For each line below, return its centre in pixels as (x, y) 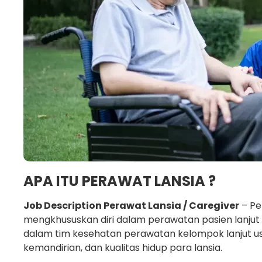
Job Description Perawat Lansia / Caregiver (131, 206)
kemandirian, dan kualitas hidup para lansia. (123, 248)
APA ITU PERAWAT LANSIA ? (120, 181)
